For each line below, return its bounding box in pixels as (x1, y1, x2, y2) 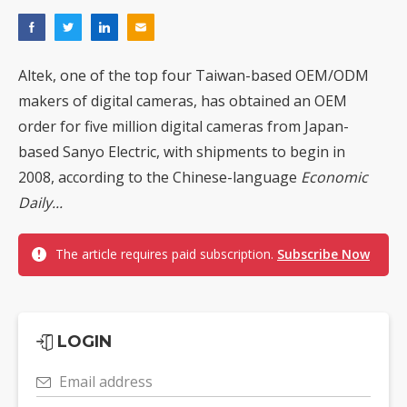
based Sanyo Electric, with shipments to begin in (18, 142, 345, 163)
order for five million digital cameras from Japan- (18, 116, 349, 137)
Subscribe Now (277, 245, 370, 263)
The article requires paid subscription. (55, 245, 277, 263)
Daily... (18, 193, 63, 213)
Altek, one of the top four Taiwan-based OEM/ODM (18, 65, 369, 86)
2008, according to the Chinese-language (18, 167, 301, 188)
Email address (59, 372, 153, 392)
